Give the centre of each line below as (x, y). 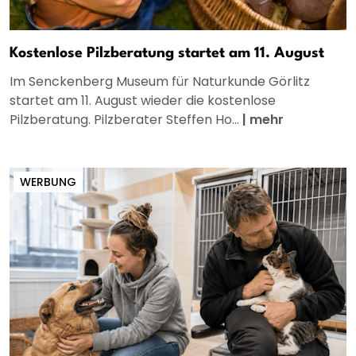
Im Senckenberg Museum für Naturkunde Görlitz (160, 81)
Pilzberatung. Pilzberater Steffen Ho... (126, 119)
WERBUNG (48, 182)
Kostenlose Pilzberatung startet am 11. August (167, 53)
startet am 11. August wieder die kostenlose (143, 100)
